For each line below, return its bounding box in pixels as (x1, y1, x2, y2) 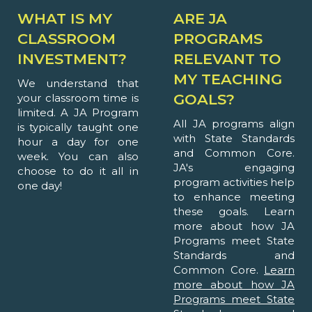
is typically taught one (17, 120, 139, 134)
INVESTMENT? (17, 50, 127, 68)
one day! (17, 179, 62, 193)
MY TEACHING (173, 70, 282, 88)
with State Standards (173, 132, 295, 146)
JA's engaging (173, 161, 295, 175)
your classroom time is (17, 91, 139, 105)
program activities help (173, 175, 295, 189)
